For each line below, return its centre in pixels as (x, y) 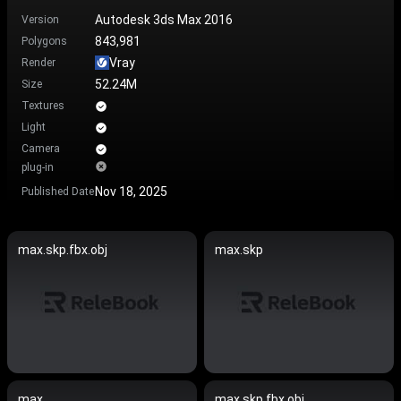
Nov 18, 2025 (131, 191)
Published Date (58, 192)
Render (38, 63)
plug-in (38, 167)
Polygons (44, 41)
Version (40, 20)
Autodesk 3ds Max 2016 (164, 19)
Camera (41, 149)
